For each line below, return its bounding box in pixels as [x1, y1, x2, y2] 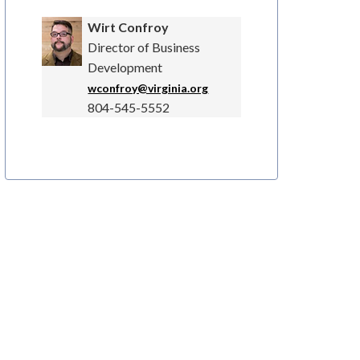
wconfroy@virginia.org [88, 81, 209, 96]
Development [88, 59, 163, 76]
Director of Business [88, 39, 201, 55]
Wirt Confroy [88, 19, 170, 35]
